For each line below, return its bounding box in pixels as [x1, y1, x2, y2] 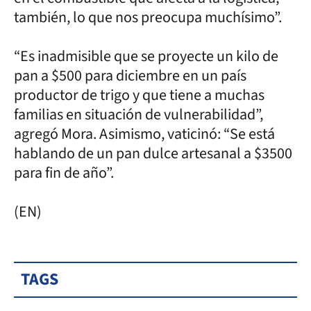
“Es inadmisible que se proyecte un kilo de [14, 44, 278, 67]
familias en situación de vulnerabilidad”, [14, 103, 263, 126]
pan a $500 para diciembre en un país [14, 64, 246, 87]
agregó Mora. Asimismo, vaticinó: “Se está [14, 122, 275, 145]
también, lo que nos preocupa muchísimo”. [14, 6, 285, 28]
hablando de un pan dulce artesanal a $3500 [14, 142, 292, 165]
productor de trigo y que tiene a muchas [14, 83, 264, 106]
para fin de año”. [14, 161, 117, 184]
